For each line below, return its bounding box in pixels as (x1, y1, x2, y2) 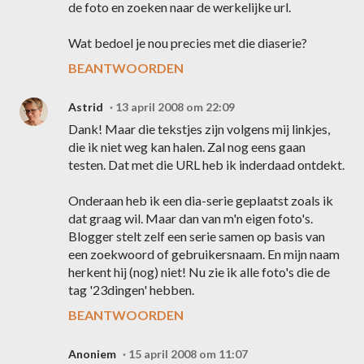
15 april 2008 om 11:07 (128, 347, 248, 361)
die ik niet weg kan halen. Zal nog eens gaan (68, 139, 305, 154)
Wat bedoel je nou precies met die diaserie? (68, 35, 307, 50)
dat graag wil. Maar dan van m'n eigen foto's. (68, 210, 313, 226)
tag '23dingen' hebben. (68, 282, 194, 297)
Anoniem (68, 347, 116, 361)
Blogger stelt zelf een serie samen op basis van (68, 228, 325, 244)
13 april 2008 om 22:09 (115, 100, 235, 114)
